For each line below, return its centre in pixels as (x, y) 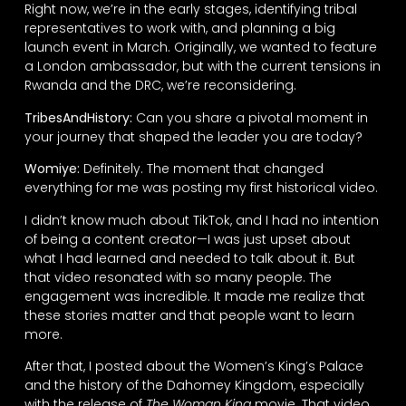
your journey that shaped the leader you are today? (193, 136)
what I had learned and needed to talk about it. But (189, 258)
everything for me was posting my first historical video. (201, 188)
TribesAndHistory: (78, 117)
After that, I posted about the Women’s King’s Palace (193, 367)
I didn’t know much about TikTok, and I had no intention (201, 220)
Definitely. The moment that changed (201, 169)
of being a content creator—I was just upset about (187, 239)
